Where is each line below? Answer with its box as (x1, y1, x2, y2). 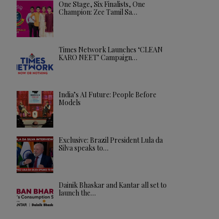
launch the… (58, 188, 96, 198)
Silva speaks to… (58, 143, 109, 153)
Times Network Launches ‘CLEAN (58, 44, 163, 54)
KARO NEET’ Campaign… (58, 52, 137, 62)
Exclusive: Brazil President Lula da (58, 135, 163, 145)
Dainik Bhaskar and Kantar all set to (58, 180, 167, 190)
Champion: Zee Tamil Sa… (58, 7, 137, 17)
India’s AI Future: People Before (58, 90, 156, 100)
